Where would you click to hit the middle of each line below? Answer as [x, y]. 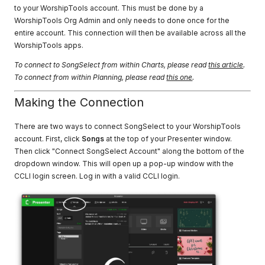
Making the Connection [79, 103]
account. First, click [48, 139]
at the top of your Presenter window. [168, 139]
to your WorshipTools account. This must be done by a [109, 8]
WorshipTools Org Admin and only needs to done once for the [122, 21]
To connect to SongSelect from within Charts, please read [112, 65]
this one [180, 77]
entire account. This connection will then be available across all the [130, 33]
